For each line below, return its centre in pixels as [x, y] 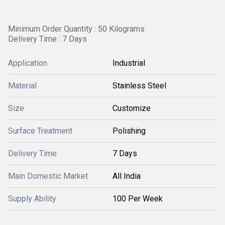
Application [28, 63]
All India [127, 176]
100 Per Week [138, 199]
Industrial [129, 63]
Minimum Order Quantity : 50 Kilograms [76, 29]
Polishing [129, 131]
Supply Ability [32, 199]
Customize [132, 108]
